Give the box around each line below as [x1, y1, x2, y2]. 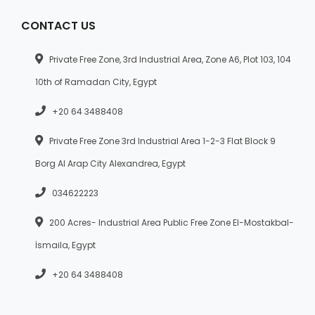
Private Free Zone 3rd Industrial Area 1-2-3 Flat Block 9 [47, 134, 276, 147]
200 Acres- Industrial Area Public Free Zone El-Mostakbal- [47, 216, 294, 229]
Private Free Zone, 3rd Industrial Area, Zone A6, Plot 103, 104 [47, 53, 291, 65]
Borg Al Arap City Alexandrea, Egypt [35, 157, 188, 169]
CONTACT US [21, 17, 96, 34]
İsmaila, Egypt [35, 238, 98, 251]
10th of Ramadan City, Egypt [35, 75, 157, 88]
